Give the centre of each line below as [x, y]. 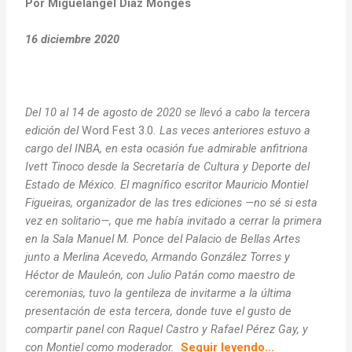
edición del [54, 130]
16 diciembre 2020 [73, 39]
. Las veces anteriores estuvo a [232, 130]
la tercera [287, 112]
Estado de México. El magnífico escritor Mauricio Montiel [167, 184]
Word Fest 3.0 [118, 130]
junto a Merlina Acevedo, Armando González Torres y [158, 257]
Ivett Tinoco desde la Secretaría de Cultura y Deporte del [168, 166]
